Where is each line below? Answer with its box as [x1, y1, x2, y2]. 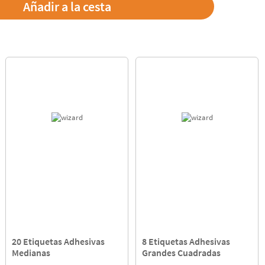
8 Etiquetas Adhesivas [142, 235, 231, 247]
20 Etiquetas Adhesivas [12, 235, 105, 247]
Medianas [12, 246, 51, 258]
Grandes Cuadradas [142, 246, 221, 258]
